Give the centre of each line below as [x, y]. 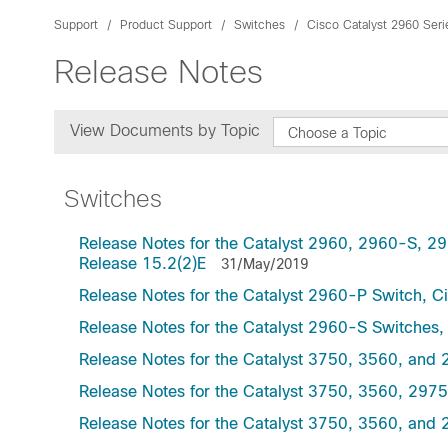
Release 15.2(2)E [142, 263]
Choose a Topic [337, 133]
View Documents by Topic [167, 130]
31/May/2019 [264, 264]
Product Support [166, 25]
